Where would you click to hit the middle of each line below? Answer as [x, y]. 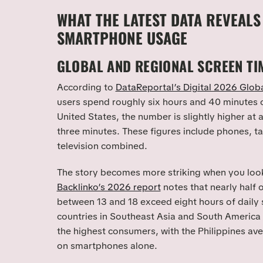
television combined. [102, 146]
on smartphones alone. [107, 245]
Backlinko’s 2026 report [109, 187]
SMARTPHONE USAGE [122, 38]
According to [86, 87]
